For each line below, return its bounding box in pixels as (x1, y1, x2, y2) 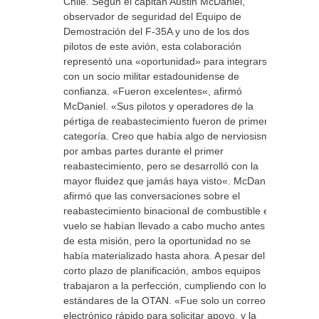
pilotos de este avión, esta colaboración (63, 41, 241, 52)
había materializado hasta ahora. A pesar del (63, 250, 265, 261)
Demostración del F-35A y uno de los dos (63, 26, 249, 37)
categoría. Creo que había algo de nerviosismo (63, 130, 276, 142)
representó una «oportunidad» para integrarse (63, 56, 273, 67)
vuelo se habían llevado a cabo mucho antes (63, 220, 265, 231)
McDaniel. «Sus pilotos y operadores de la (63, 100, 253, 112)
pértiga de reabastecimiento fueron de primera (63, 115, 273, 127)
